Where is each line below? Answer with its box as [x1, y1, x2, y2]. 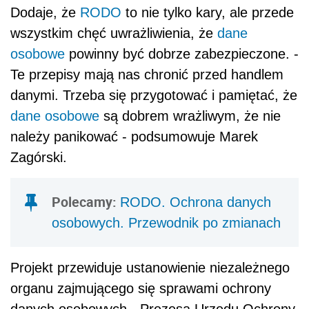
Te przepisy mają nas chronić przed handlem [10, 67, 283, 83]
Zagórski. [10, 150, 67, 166]
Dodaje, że [10, 5, 80, 21]
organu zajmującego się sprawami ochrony [10, 281, 271, 297]
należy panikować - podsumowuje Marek [10, 129, 258, 145]
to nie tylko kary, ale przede [121, 5, 294, 21]
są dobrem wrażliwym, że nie [99, 108, 281, 124]
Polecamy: [52, 192, 120, 212]
